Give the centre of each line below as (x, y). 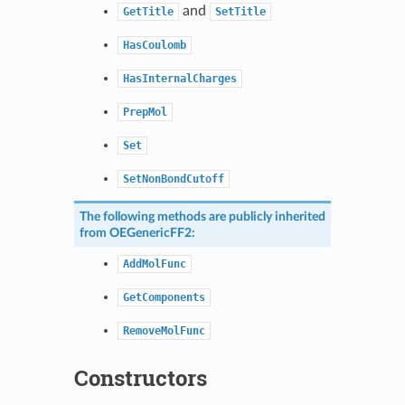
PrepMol (145, 112)
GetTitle (148, 11)
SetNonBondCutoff (173, 179)
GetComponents (164, 297)
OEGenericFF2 (150, 232)
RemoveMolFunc (164, 330)
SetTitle (240, 11)
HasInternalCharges (179, 78)
